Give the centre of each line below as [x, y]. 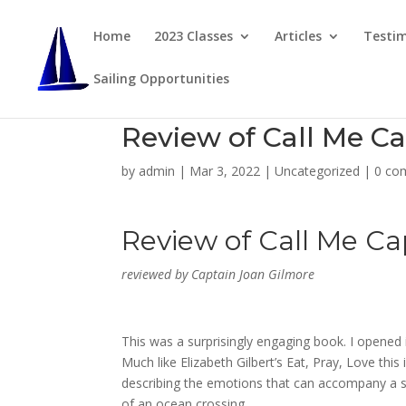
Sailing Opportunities [161, 78]
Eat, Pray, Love [331, 362]
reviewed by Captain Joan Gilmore [218, 274]
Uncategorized [318, 171]
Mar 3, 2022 [225, 171]
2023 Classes [193, 36]
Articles [298, 36]
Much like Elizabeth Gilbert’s [204, 362]
